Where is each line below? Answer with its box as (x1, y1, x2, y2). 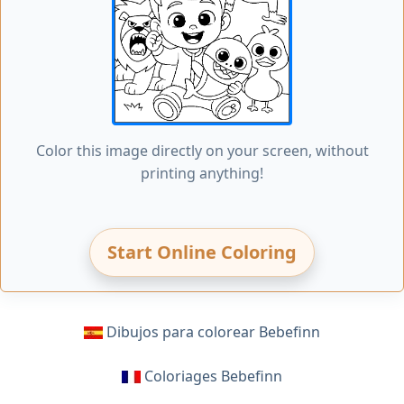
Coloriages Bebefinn (144, 365, 282, 386)
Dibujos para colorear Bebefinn (106, 321, 320, 342)
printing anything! (141, 162, 263, 183)
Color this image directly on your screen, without (35, 140, 369, 161)
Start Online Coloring (107, 239, 297, 264)
